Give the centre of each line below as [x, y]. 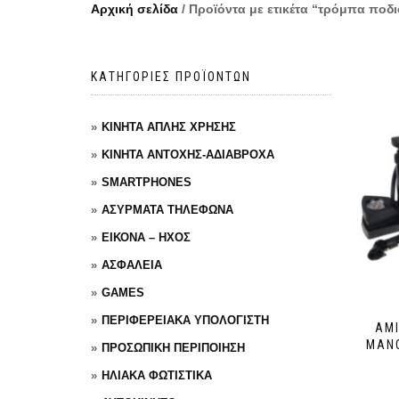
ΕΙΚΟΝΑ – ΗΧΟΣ [146, 237]
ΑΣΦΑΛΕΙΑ [132, 265]
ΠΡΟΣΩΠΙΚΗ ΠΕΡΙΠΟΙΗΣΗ [173, 348]
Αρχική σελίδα [134, 9]
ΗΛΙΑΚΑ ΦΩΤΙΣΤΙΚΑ [157, 375]
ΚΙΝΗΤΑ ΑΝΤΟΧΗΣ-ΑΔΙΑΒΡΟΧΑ [188, 155]
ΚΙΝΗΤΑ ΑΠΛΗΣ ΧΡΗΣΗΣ [169, 127]
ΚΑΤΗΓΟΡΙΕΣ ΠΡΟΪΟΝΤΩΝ [171, 77]
